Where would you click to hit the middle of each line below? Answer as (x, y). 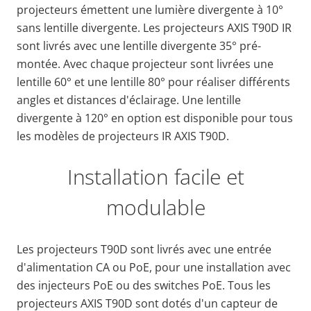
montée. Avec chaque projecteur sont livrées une (145, 64)
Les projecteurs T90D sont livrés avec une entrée (144, 249)
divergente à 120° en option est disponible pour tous (155, 118)
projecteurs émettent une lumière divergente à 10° (150, 9)
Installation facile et (155, 176)
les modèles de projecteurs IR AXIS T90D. (123, 136)
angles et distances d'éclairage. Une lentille (129, 100)
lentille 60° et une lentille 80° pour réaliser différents (153, 82)
